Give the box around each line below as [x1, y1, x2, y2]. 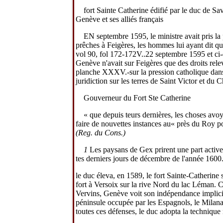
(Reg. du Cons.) [76, 128, 125, 137]
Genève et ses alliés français [76, 14, 163, 23]
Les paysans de [90, 145, 139, 154]
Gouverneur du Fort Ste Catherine [84, 93, 191, 102]
